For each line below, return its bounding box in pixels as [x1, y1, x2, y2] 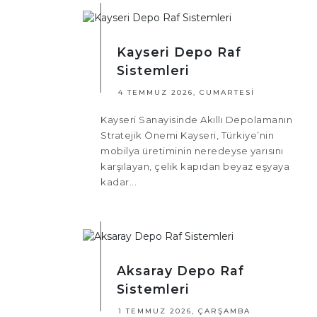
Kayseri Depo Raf [117, 45, 241, 60]
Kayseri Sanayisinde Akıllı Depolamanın [100, 114, 292, 126]
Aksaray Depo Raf [117, 263, 244, 279]
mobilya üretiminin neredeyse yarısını [100, 145, 284, 157]
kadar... [100, 176, 137, 188]
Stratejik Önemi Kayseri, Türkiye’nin [100, 129, 274, 142]
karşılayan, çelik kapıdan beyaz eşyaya [100, 161, 289, 173]
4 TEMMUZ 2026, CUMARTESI [118, 88, 255, 98]
